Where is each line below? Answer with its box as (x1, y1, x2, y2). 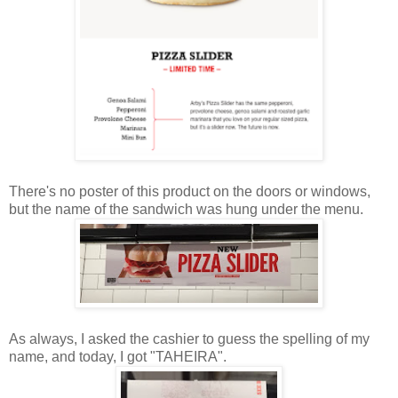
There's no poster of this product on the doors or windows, (9, 183, 370, 199)
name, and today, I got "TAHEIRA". (9, 348, 227, 364)
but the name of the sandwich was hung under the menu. (9, 201, 363, 217)
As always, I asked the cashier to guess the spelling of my (9, 330, 370, 346)
